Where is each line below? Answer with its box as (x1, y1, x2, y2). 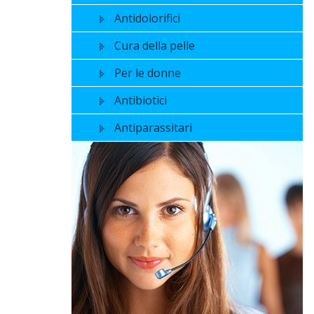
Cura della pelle (114, 37, 195, 53)
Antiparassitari (114, 119, 192, 135)
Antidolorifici (114, 10, 180, 26)
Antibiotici (114, 92, 167, 108)
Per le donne (114, 64, 181, 81)
